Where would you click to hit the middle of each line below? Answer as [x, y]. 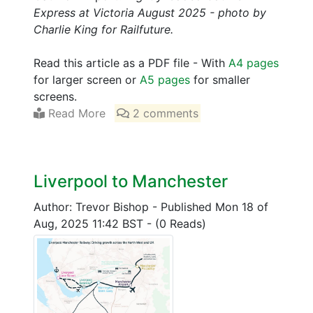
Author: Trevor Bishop [93, 207]
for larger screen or [87, 80]
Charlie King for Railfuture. [103, 30]
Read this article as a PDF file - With [131, 63]
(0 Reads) [181, 224]
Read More [75, 114]
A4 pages [254, 63]
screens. [55, 97]
